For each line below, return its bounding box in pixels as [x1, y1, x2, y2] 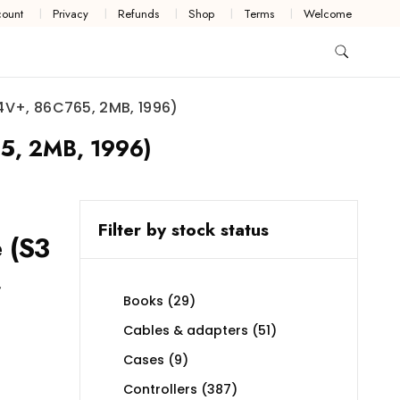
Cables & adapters [122, 321, 248, 340]
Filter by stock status [97, 217, 269, 243]
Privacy [53, 4, 89, 22]
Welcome [304, 4, 353, 22]
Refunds [118, 4, 160, 22]
